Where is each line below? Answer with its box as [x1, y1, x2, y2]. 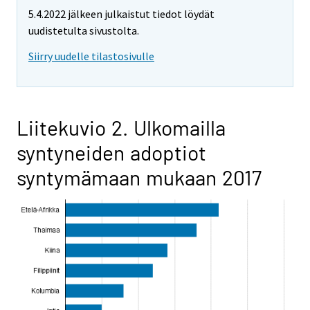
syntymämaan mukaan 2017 [17, 165, 262, 190]
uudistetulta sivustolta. [28, 24, 139, 38]
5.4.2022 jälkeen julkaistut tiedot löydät [28, 7, 215, 21]
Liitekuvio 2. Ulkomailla [17, 115, 226, 140]
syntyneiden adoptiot [17, 140, 206, 165]
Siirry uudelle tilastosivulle [28, 49, 154, 64]
